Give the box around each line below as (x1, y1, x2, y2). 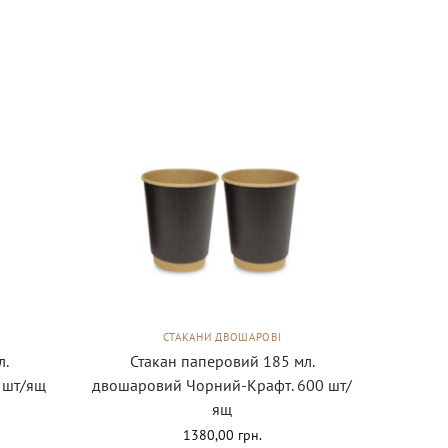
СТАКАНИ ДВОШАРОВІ (162, 329, 282, 344)
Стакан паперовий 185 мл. (129, 350, 315, 371)
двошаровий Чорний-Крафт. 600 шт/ (92, 374, 353, 395)
